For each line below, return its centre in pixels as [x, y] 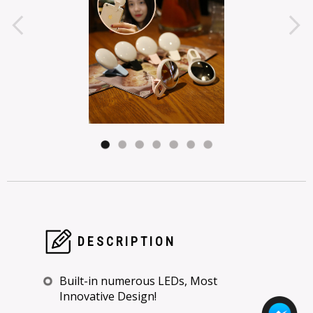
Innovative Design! [108, 296]
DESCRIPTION [127, 241]
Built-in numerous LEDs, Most [138, 281]
